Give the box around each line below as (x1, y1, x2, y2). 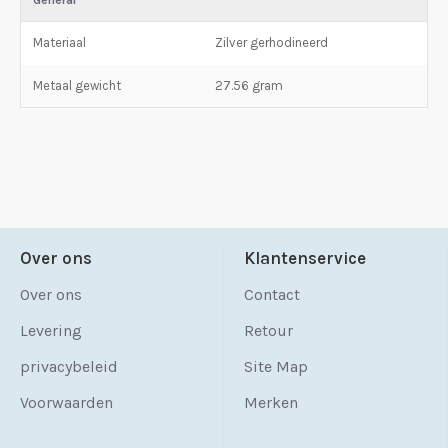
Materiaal (33, 35, 86, 50)
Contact (244, 285, 300, 304)
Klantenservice (244, 248, 366, 268)
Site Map (244, 357, 308, 376)
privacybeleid (20, 357, 118, 376)
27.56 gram (215, 78, 283, 93)
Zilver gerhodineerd (215, 35, 328, 50)
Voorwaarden (20, 393, 113, 412)
